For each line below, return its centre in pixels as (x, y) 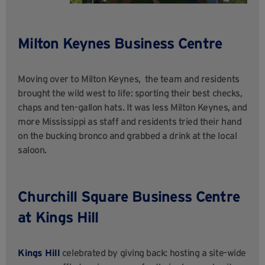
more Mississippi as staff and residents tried (109, 121)
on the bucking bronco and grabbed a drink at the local (127, 135)
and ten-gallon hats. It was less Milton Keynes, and (144, 107)
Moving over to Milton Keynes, (81, 78)
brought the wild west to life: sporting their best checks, (130, 93)
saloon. (32, 149)
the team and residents (192, 78)
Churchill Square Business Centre (129, 196)
